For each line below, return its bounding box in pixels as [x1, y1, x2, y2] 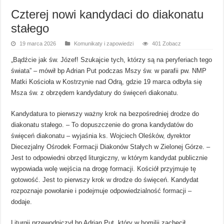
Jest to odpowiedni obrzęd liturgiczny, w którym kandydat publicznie [11, 153, 208, 161]
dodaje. [11, 197, 32, 205]
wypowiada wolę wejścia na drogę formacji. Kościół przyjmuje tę [11, 164, 196, 172]
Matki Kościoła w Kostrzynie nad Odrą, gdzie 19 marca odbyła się [11, 77, 202, 85]
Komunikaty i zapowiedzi [74, 40, 134, 46]
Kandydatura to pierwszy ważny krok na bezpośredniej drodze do [11, 109, 199, 117]
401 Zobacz [152, 40, 181, 46]
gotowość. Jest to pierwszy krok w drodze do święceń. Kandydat [11, 175, 199, 183]
